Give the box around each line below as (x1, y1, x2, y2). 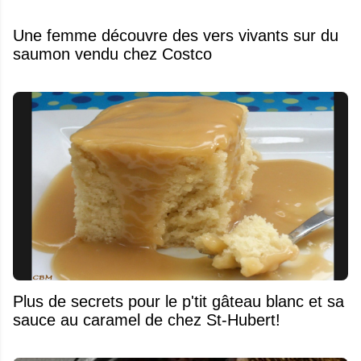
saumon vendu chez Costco (13, 44, 212, 63)
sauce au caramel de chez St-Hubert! (13, 310, 280, 329)
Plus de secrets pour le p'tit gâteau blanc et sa (13, 292, 344, 310)
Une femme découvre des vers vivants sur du (13, 26, 338, 44)
